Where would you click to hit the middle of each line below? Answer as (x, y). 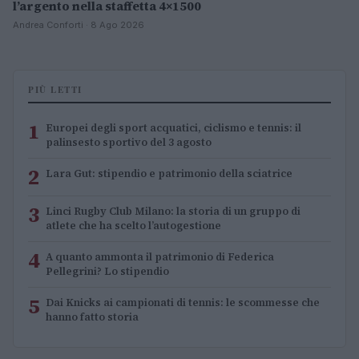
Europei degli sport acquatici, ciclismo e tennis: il (173, 127)
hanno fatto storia (92, 317)
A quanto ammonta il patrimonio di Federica (160, 256)
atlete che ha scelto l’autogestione (133, 225)
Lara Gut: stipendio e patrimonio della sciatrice (169, 173)
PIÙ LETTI (55, 89)
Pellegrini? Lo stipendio (107, 271)
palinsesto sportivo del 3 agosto (129, 142)
